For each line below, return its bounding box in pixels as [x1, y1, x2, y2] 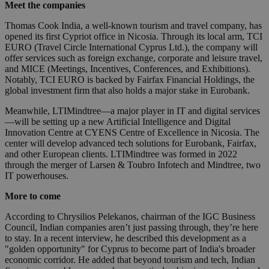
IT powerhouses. [5, 171, 68, 181]
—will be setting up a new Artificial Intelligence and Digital [5, 116, 231, 127]
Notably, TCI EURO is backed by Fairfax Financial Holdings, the [5, 74, 255, 85]
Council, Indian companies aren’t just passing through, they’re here [5, 222, 258, 233]
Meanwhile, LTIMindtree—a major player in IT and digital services [5, 106, 260, 116]
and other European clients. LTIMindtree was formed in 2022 [5, 149, 237, 160]
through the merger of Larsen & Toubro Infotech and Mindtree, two [5, 160, 261, 171]
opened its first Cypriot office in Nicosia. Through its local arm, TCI [5, 31, 262, 42]
